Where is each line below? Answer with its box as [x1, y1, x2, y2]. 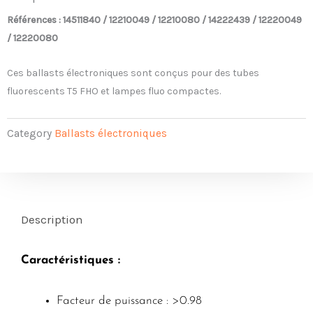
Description [21, 212, 84, 227]
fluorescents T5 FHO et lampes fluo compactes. [7, 85, 221, 98]
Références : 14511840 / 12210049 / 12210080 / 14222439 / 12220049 [7, 13, 302, 26]
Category [7, 127, 52, 140]
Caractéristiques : [21, 254, 124, 266]
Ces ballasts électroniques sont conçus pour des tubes [7, 67, 259, 80]
